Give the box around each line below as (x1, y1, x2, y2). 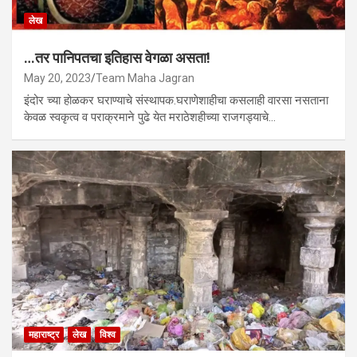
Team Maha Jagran (96, 72, 194, 85)
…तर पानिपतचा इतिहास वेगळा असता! (24, 49, 210, 67)
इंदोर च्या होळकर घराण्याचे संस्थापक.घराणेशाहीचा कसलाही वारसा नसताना (24, 93, 328, 108)
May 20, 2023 (24, 72, 91, 85)
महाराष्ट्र (29, 328, 59, 340)
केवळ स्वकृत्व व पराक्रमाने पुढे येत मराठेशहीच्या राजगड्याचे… (24, 110, 276, 125)
